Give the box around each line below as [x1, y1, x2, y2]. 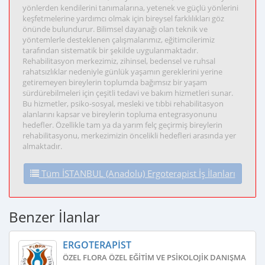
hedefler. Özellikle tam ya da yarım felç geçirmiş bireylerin [22, 119, 222, 130]
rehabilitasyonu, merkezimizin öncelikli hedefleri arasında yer [22, 130, 236, 141]
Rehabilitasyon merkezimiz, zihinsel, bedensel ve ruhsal [22, 56, 215, 66]
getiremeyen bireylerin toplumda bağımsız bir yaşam [22, 77, 207, 88]
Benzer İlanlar [9, 207, 100, 227]
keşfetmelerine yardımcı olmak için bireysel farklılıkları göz [22, 13, 224, 24]
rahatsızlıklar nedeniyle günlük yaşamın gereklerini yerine [22, 66, 222, 77]
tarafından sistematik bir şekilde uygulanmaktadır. [22, 45, 198, 56]
